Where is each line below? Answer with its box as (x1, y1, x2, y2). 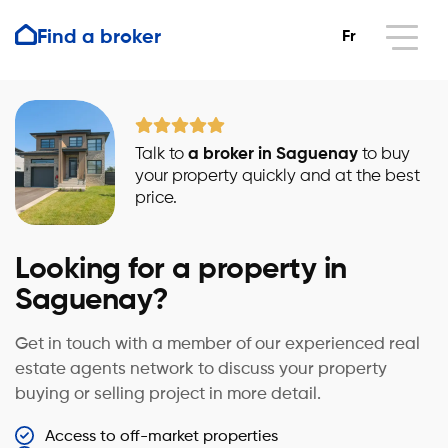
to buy (358, 145, 410, 163)
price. (135, 189, 177, 207)
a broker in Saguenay (188, 145, 358, 163)
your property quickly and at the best (135, 167, 420, 185)
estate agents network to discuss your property (15, 361, 387, 378)
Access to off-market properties (45, 429, 279, 445)
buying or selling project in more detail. (15, 386, 321, 403)
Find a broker (37, 27, 161, 48)
